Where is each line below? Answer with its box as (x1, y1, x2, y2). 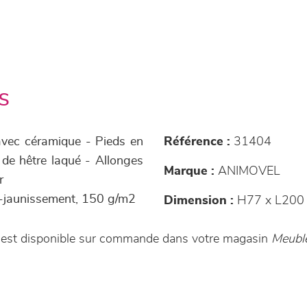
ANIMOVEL (214, 164, 280, 177)
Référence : (164, 135, 230, 148)
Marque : (164, 164, 214, 177)
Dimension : (164, 194, 234, 207)
